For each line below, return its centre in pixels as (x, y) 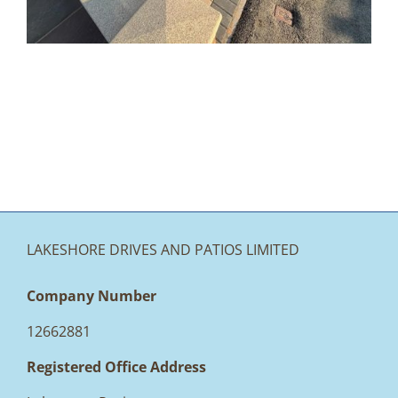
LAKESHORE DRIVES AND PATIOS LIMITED (163, 249)
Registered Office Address (116, 366)
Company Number (92, 295)
